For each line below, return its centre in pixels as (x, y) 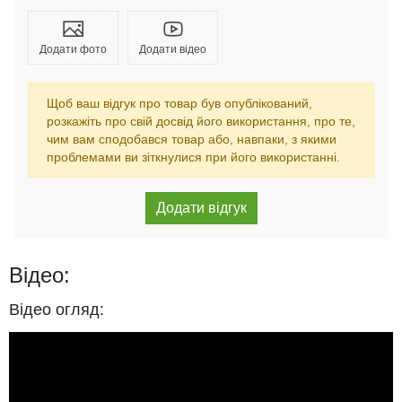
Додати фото (73, 49)
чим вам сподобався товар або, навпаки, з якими (192, 139)
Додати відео (173, 49)
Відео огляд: (57, 310)
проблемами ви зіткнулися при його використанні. (193, 157)
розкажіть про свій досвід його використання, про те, (201, 121)
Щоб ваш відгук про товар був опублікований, (179, 103)
